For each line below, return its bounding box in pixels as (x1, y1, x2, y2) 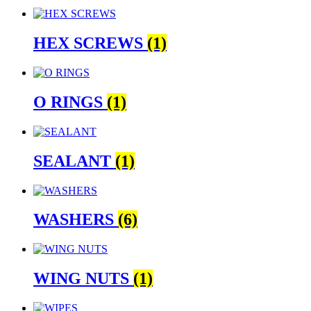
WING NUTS (33, 269, 133, 288)
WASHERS (33, 210, 118, 229)
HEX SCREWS (33, 34, 147, 53)
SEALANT (33, 151, 115, 170)
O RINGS (33, 92, 107, 111)
